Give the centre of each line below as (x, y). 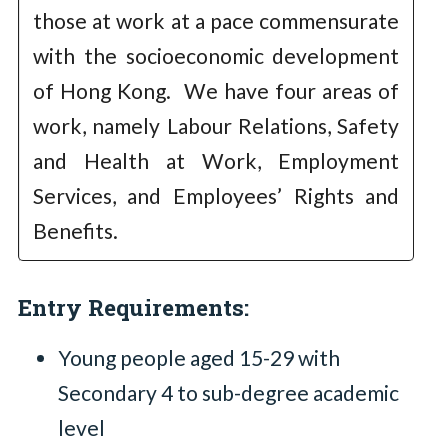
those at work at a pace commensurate (216, 20)
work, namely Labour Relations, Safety (216, 125)
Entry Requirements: (133, 307)
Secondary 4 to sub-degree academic (228, 392)
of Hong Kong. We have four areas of (216, 90)
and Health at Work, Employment (216, 160)
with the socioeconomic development (216, 55)
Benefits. (75, 230)
